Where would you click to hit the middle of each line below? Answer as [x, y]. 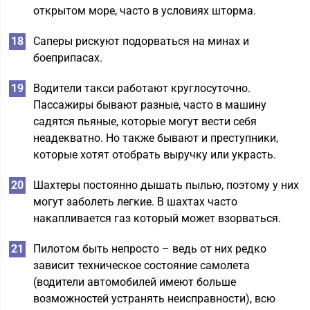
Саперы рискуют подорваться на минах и [142, 41]
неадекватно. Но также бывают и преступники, [156, 138]
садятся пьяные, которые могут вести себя [145, 121]
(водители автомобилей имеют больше [135, 282]
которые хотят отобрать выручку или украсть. [155, 155]
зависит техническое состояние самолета [142, 265]
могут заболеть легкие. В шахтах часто [136, 202]
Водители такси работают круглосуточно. [142, 88]
